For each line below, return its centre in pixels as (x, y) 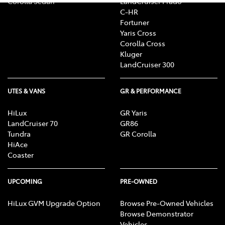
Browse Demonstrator (157, 214)
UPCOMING (25, 182)
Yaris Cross (138, 33)
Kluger (131, 54)
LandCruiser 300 (147, 65)
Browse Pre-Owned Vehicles (167, 203)
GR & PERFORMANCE (151, 91)
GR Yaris (134, 113)
